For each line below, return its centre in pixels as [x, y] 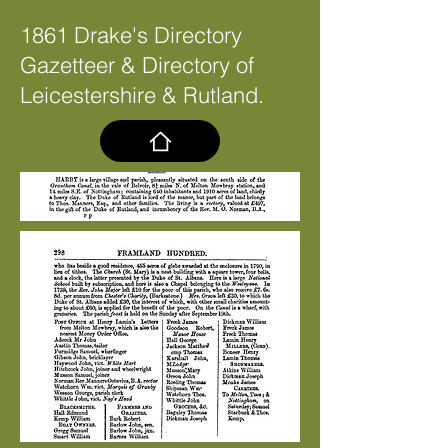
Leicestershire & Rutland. [142, 95]
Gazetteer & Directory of [137, 65]
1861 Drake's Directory [131, 35]
